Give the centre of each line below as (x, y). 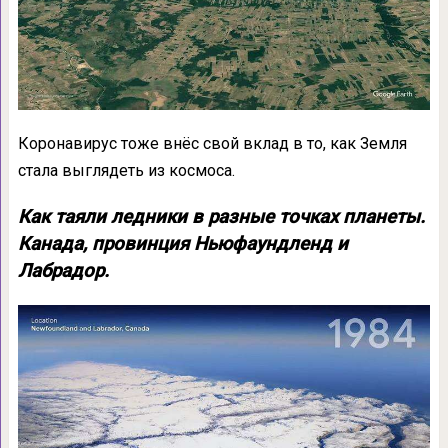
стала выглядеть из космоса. (126, 170)
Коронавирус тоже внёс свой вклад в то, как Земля (212, 143)
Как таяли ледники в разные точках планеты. (221, 216)
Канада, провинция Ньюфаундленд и (182, 243)
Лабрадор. (63, 270)
